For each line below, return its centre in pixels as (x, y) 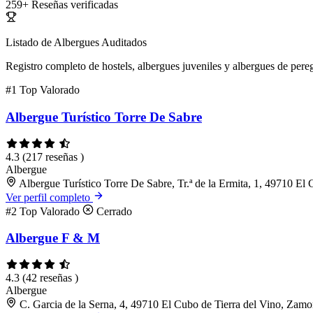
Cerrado (113, 211)
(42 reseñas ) (50, 278)
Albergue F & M (53, 238)
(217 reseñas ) (53, 156)
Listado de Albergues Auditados (76, 43)
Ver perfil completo (49, 197)
